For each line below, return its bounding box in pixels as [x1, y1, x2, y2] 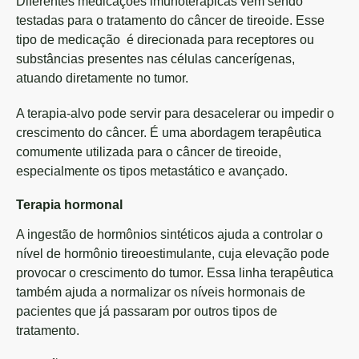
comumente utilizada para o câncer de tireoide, [16, 145, 281, 159]
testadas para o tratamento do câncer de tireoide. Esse [16, 14, 325, 27]
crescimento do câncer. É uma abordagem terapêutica [16, 126, 321, 139]
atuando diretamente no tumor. [16, 71, 188, 85]
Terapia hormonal [16, 198, 123, 212]
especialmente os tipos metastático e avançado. [16, 164, 288, 178]
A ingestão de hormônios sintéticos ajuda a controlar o [16, 228, 323, 241]
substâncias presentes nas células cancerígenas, [16, 52, 295, 66]
